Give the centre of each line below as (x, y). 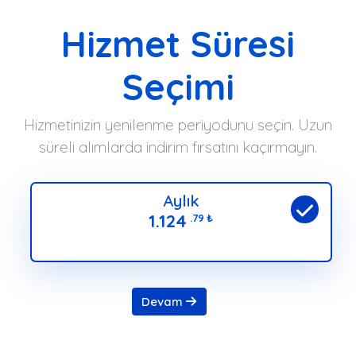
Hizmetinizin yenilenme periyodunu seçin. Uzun (178, 125)
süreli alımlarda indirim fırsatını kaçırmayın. (178, 147)
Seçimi (178, 86)
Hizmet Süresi (178, 43)
